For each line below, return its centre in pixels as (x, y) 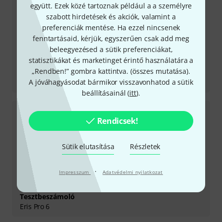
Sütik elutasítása (88, 146)
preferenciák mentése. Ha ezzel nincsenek (111, 27)
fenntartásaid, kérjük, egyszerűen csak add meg (111, 38)
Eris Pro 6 (35, 206)
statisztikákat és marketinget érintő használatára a (111, 60)
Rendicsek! (117, 121)
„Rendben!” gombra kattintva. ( (82, 71)
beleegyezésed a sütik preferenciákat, (111, 49)
